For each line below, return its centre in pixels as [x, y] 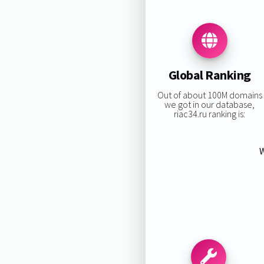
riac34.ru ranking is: [210, 113]
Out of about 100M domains [209, 95]
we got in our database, [210, 104]
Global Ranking [209, 75]
